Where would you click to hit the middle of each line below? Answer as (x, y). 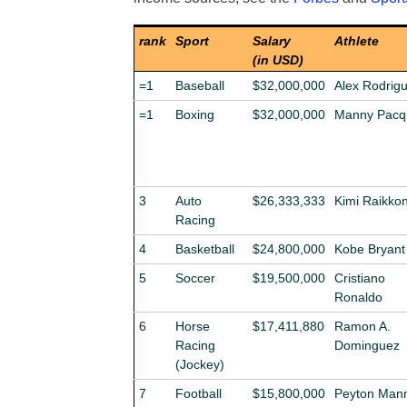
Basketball (205, 248)
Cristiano (360, 278)
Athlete (357, 40)
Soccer (195, 278)
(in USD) (278, 60)
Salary (272, 40)
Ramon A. (362, 326)
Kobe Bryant (370, 248)
